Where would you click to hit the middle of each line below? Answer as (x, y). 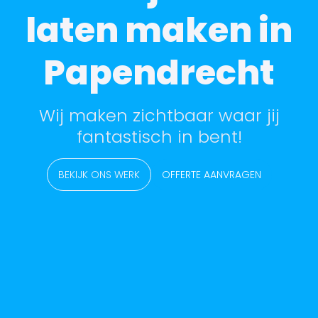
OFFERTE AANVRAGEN (211, 175)
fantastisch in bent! (159, 137)
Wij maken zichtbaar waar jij (159, 115)
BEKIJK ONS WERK (99, 175)
